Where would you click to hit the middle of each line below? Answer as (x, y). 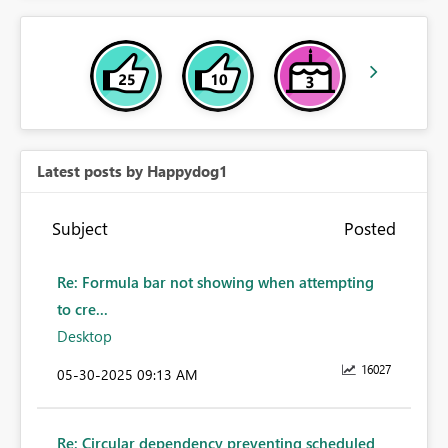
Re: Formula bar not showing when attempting (215, 282)
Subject (80, 228)
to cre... (82, 309)
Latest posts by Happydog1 (132, 171)
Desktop (84, 336)
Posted (369, 228)
